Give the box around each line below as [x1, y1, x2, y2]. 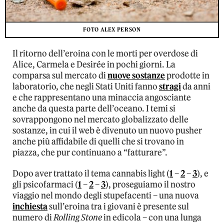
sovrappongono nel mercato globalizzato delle [12, 114, 188, 125]
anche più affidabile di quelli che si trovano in [12, 136, 184, 147]
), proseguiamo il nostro [105, 179, 195, 190]
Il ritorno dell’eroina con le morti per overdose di [12, 48, 198, 59]
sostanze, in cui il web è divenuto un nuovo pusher [12, 125, 202, 136]
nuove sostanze [107, 70, 165, 81]
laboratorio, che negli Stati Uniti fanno [12, 81, 159, 92]
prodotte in [165, 70, 209, 81]
